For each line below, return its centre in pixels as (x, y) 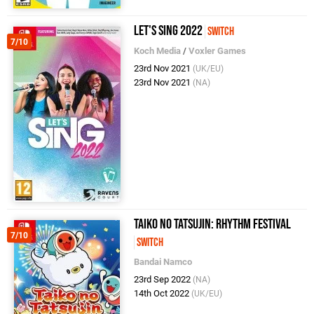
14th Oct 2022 (163, 293)
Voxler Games (218, 50)
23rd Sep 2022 (164, 279)
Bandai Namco (163, 261)
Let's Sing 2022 (169, 30)
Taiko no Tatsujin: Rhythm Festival (213, 224)
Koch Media (158, 50)
